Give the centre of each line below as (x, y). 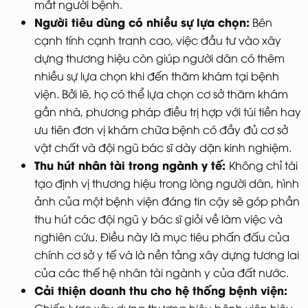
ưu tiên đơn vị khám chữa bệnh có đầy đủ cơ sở (161, 130)
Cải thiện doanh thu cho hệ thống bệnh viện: (161, 290)
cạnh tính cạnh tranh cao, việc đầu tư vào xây (158, 40)
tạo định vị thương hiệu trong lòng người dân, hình (167, 183)
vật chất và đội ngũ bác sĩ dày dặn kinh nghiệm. (163, 147)
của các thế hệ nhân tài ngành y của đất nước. (162, 273)
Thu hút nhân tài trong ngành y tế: (132, 165)
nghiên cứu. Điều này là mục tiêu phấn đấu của (162, 237)
